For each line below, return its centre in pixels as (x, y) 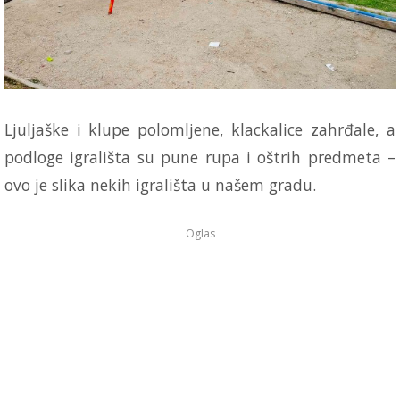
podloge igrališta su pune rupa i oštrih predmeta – (200, 157)
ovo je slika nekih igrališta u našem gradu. (160, 184)
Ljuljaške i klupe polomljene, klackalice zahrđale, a (200, 129)
